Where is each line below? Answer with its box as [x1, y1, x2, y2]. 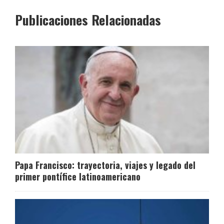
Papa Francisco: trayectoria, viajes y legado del [15, 158, 195, 172]
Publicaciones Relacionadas [15, 9, 161, 29]
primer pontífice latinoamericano [15, 170, 140, 183]
